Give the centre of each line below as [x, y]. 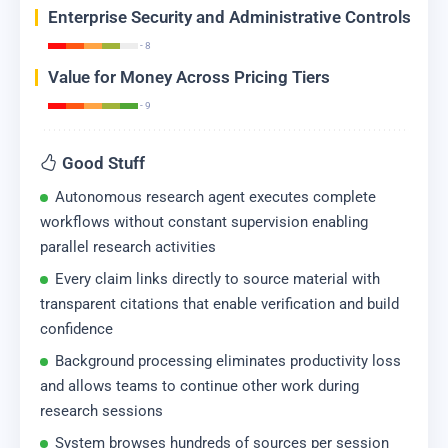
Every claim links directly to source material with [217, 278]
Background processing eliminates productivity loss [228, 360]
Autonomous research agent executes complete [215, 196]
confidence [76, 328]
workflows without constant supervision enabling [204, 221]
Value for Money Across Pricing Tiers [189, 76]
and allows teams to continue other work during [199, 385]
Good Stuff [103, 162]
